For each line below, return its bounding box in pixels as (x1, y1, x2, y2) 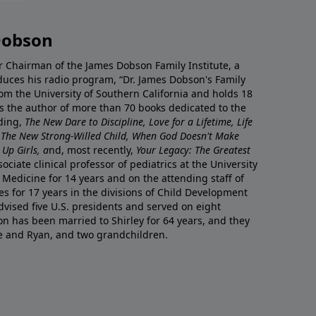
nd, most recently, (49, 143, 136, 157)
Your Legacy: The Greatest (136, 143, 250, 157)
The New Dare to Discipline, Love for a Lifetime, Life (25, 115, 253, 129)
